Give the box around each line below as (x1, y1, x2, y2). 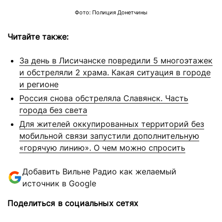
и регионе (19, 79, 58, 89)
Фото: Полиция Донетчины (75, 9, 147, 16)
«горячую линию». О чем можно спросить (19, 142, 185, 153)
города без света (19, 105, 87, 115)
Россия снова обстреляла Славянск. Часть (19, 93, 188, 103)
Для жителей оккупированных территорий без (19, 118, 204, 129)
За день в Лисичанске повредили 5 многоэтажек (19, 55, 213, 65)
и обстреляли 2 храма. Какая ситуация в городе (19, 67, 211, 77)
